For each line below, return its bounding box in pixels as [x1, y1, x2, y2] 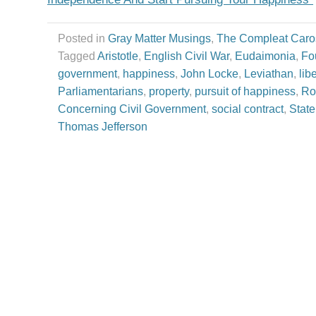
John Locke [181, 67, 238, 80]
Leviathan [244, 67, 293, 80]
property [149, 85, 189, 97]
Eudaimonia [235, 49, 296, 62]
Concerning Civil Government [58, 102, 206, 115]
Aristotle [97, 49, 138, 62]
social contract [212, 102, 284, 115]
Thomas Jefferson [58, 120, 147, 133]
